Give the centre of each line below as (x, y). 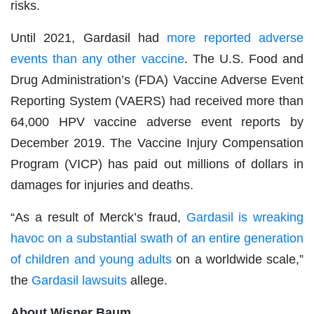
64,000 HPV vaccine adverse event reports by (157, 122)
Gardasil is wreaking (245, 218)
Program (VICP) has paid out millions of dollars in (157, 164)
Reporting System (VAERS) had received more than (157, 101)
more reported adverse (235, 38)
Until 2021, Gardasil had (89, 38)
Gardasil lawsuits (79, 281)
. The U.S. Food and (244, 59)
